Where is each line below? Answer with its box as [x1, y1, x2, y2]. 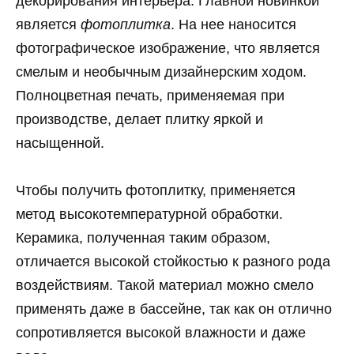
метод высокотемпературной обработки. [16, 206, 283, 223]
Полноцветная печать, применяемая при [16, 87, 284, 104]
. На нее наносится [171, 16, 296, 32]
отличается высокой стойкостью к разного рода [16, 254, 330, 270]
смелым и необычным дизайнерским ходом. [16, 63, 307, 80]
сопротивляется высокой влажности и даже [16, 325, 306, 341]
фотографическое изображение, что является [16, 40, 320, 56]
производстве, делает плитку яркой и [16, 111, 263, 127]
